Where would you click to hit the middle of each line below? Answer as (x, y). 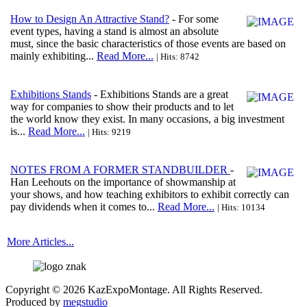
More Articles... (40, 242)
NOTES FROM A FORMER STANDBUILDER (120, 170)
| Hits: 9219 (109, 132)
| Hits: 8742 (178, 57)
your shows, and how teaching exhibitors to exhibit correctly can (150, 195)
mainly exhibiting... (53, 56)
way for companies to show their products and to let (122, 107)
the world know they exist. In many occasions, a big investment (147, 119)
